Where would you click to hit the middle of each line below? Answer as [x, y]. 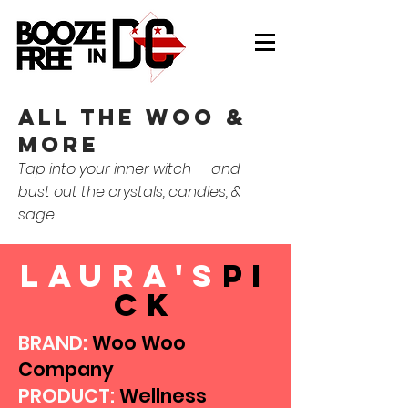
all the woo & [133, 117]
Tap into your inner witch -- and [129, 169]
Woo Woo [137, 343]
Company [66, 369]
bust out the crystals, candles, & [130, 192]
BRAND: [53, 343]
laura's [121, 275]
